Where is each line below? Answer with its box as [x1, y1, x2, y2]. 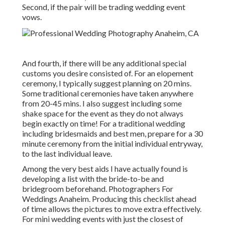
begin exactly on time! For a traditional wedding [22, 119, 185, 129]
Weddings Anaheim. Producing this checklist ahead [22, 194, 196, 204]
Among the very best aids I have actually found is [22, 164, 188, 174]
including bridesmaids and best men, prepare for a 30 [22, 129, 203, 139]
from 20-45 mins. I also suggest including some [22, 98, 182, 108]
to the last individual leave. [22, 149, 112, 159]
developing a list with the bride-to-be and [22, 174, 164, 184]
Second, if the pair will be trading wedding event [22, 2, 185, 12]
